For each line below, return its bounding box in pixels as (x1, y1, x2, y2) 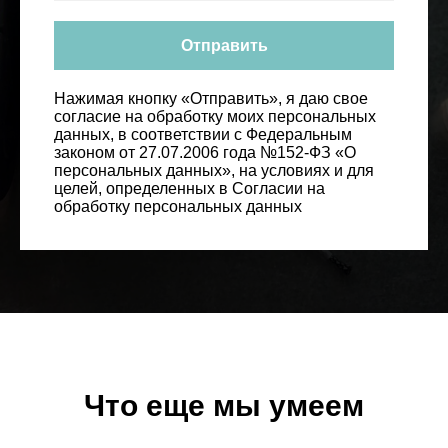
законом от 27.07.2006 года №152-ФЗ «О (54, 144, 356, 162)
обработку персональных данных (54, 198, 302, 216)
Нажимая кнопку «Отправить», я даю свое (54, 90, 368, 108)
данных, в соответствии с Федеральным (54, 126, 352, 144)
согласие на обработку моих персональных (54, 108, 376, 126)
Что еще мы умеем (84, 389, 364, 423)
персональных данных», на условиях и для (54, 162, 374, 180)
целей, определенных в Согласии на (54, 180, 325, 198)
